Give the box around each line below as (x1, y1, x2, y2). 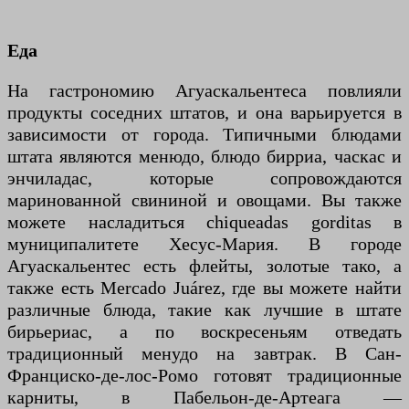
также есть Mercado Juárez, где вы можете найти (7, 278, 402, 299)
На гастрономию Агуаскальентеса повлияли (7, 80, 402, 101)
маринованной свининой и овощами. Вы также (7, 190, 402, 211)
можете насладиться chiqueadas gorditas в (7, 212, 402, 233)
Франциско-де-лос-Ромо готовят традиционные (7, 365, 402, 386)
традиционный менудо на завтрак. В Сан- (7, 343, 402, 364)
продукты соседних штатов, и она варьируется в (7, 102, 402, 123)
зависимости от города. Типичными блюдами (7, 124, 402, 145)
